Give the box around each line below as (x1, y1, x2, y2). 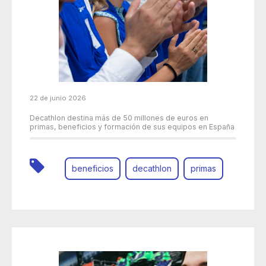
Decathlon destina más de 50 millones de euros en (30, 113, 208, 123)
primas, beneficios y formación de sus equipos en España (30, 122, 235, 132)
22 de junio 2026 (30, 94, 86, 103)
